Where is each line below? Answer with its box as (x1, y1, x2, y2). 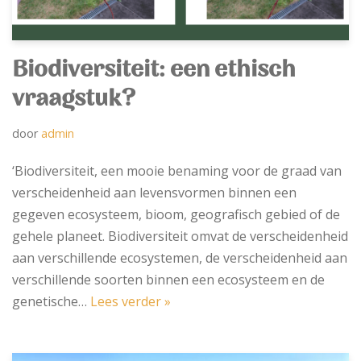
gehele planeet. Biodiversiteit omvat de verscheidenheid (12, 226, 348, 245)
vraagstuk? (12, 87, 136, 112)
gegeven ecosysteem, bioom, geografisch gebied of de (12, 205, 340, 223)
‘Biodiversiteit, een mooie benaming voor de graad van (12, 161, 342, 180)
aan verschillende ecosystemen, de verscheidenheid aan (12, 248, 347, 267)
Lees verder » (90, 292, 171, 310)
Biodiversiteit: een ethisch (12, 58, 296, 83)
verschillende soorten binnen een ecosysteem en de (12, 270, 325, 288)
